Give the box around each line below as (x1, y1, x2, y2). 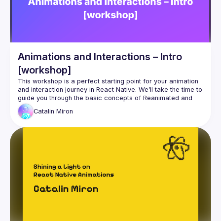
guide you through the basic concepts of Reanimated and (18, 94, 192, 102)
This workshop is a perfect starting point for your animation (18, 77, 198, 85)
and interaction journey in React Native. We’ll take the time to (18, 86, 202, 93)
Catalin (34, 108, 54, 115)
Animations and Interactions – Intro (18, 51, 182, 63)
